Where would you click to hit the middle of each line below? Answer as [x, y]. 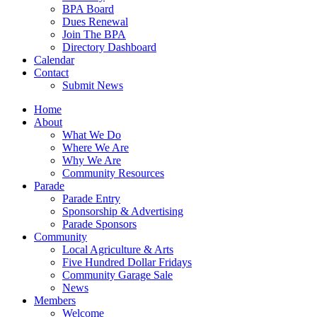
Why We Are [92, 160]
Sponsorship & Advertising [123, 211]
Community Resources [113, 173]
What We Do [92, 135]
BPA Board [88, 9]
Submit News [93, 85]
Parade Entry [91, 198]
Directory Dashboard [109, 47]
